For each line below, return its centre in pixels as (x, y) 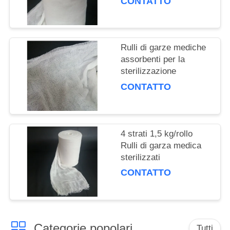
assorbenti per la (153, 60)
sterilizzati (141, 157)
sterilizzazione (149, 71)
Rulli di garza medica (161, 145)
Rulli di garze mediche (164, 48)
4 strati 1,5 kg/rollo (157, 133)
